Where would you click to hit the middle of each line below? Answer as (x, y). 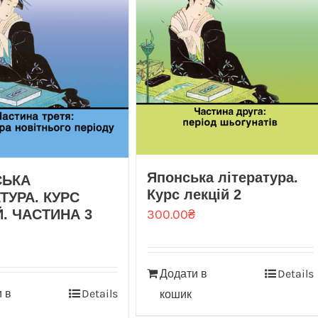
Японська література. (222, 177)
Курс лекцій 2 (194, 194)
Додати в (183, 273)
